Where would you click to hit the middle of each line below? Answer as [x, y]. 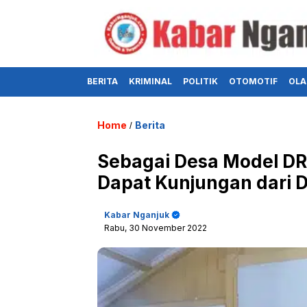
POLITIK [200, 81]
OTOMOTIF [253, 81]
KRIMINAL [150, 81]
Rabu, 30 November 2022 [156, 228]
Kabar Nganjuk [137, 214]
